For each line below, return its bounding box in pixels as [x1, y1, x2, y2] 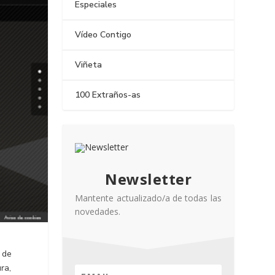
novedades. [75, 206, 121, 217]
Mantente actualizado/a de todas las [75, 192, 222, 204]
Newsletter [105, 169, 192, 189]
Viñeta [75, 59, 103, 71]
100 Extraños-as [75, 89, 141, 101]
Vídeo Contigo [75, 29, 132, 41]
